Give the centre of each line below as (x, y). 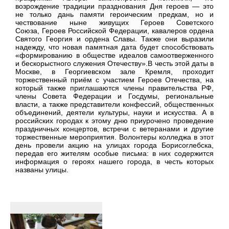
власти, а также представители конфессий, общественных (114, 105)
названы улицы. (43, 170)
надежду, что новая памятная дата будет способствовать (114, 47)
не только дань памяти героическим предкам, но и (114, 15)
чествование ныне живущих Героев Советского (114, 23)
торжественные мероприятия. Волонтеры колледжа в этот (114, 137)
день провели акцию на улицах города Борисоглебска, (114, 145)
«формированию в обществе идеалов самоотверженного (114, 55)
